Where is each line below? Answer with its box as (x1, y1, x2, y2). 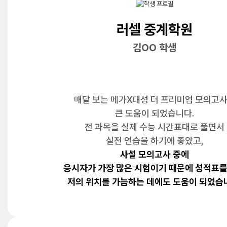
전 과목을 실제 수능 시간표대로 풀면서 (85, 122, 224, 132)
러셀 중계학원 (117, 21, 193, 38)
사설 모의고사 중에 (120, 149, 189, 160)
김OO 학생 (133, 42, 176, 54)
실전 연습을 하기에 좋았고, (105, 135, 204, 146)
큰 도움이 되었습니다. (115, 108, 194, 119)
